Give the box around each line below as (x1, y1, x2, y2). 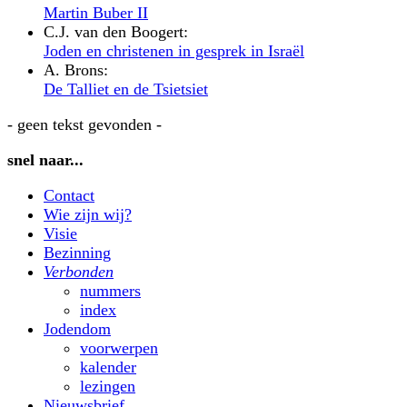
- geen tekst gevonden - (7, 114, 162, 134)
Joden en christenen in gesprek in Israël (44, 41, 304, 60)
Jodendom (44, 319, 111, 338)
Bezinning (44, 243, 111, 262)
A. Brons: (44, 60, 108, 79)
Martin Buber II (44, 3, 148, 22)
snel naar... (7, 150, 84, 169)
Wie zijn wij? (44, 204, 132, 223)
